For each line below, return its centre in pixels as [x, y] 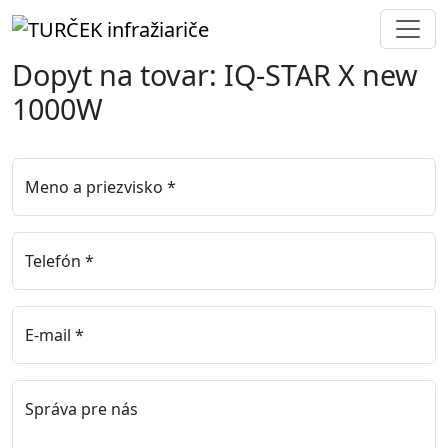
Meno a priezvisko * [100, 186]
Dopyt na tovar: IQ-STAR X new [215, 74]
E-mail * [54, 334]
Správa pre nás [81, 408]
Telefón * [59, 260]
